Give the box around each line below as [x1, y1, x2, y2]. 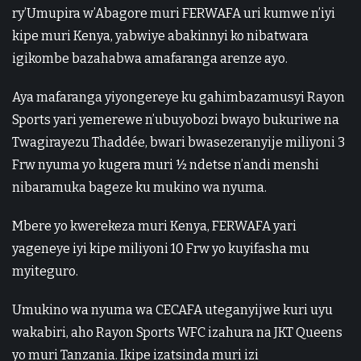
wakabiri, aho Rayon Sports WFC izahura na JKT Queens [12, 325, 342, 341]
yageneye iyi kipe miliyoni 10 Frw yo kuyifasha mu [12, 241, 309, 257]
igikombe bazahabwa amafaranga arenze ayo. [12, 51, 288, 67]
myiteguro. [12, 263, 78, 280]
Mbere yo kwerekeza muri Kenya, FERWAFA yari [12, 218, 297, 234]
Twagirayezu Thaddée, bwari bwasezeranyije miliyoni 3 [12, 135, 345, 151]
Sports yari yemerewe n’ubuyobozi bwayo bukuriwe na [12, 112, 339, 128]
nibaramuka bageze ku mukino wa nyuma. [12, 180, 267, 196]
